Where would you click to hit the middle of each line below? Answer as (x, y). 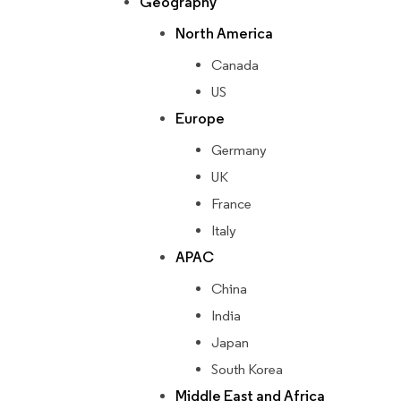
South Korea (247, 370)
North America (224, 34)
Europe (200, 119)
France (231, 204)
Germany (239, 150)
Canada (235, 65)
